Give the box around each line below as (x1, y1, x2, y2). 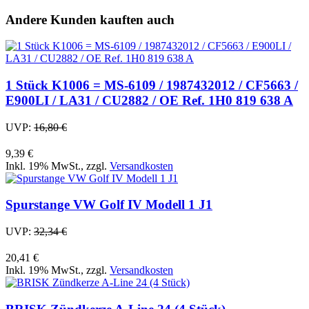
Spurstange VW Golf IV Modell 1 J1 (6, 197, 212, 212)
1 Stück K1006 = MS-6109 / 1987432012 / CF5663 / (6, 78, 298, 93)
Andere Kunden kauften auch (6, 12, 175, 27)
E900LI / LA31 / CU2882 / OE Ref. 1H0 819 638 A (6, 93, 293, 108)
